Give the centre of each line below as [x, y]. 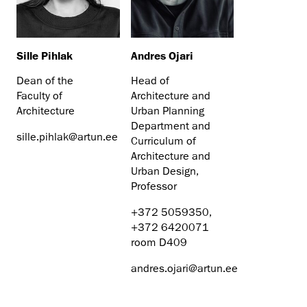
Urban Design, [164, 171]
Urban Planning [167, 111]
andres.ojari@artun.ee [184, 268]
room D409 [159, 242]
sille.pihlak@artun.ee [67, 137]
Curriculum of [163, 141]
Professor [153, 186]
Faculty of [39, 96]
